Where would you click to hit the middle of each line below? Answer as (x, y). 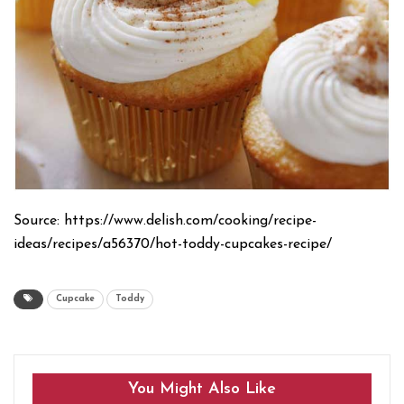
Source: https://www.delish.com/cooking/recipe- (165, 221)
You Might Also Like (202, 390)
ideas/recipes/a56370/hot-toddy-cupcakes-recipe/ (173, 245)
